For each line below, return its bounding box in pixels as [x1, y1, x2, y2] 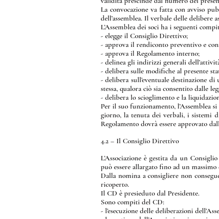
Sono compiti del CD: [101, 197, 164, 206]
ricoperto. [101, 180, 129, 189]
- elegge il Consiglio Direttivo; [101, 31, 188, 40]
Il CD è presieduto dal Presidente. [101, 189, 199, 197]
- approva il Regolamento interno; [101, 49, 199, 58]
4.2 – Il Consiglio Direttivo [101, 136, 179, 145]
